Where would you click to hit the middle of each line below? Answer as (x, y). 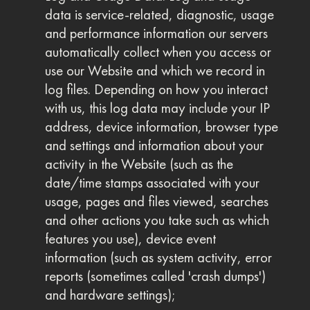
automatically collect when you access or (158, 52)
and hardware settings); (110, 295)
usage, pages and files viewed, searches (156, 201)
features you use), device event (130, 239)
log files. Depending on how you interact (156, 89)
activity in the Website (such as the (139, 164)
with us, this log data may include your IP (157, 108)
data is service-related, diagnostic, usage (159, 15)
